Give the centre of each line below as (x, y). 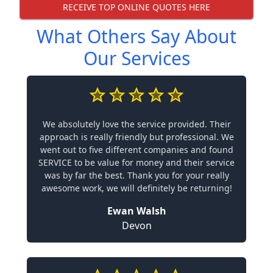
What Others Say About (136, 36)
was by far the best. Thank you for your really (136, 175)
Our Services (136, 58)
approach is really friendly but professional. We (136, 137)
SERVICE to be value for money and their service (136, 162)
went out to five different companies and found (136, 150)
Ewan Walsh (136, 211)
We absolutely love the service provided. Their (136, 124)
